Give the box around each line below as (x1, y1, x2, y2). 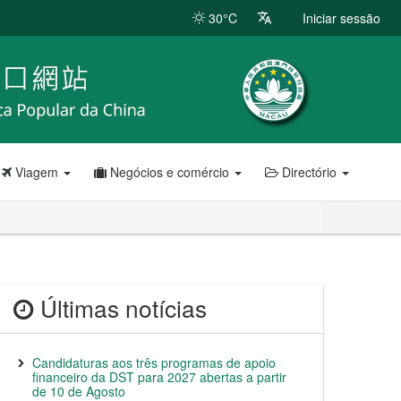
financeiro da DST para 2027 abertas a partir (32, 368, 286, 386)
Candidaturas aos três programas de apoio (32, 354, 276, 371)
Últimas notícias (34, 291, 207, 325)
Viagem (12, 163, 62, 181)
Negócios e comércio (107, 163, 233, 181)
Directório (278, 163, 340, 181)
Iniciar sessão (303, 9, 380, 27)
